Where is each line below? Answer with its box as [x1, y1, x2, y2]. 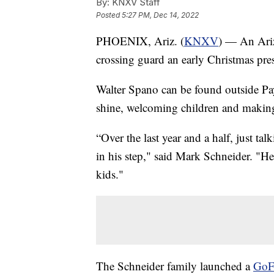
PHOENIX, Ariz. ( [96, 33, 184, 49]
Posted [96, 10, 122, 20]
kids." [96, 166, 124, 182]
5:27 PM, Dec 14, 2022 [122, 10, 199, 20]
